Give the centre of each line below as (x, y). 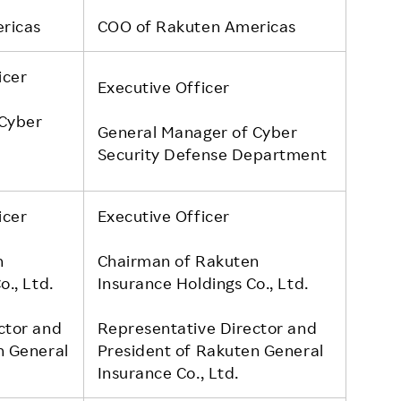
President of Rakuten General (210, 350)
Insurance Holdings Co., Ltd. (203, 282)
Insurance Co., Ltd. (168, 372)
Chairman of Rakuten (178, 260)
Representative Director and (207, 327)
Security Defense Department (212, 154)
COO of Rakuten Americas (196, 26)
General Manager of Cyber (197, 131)
